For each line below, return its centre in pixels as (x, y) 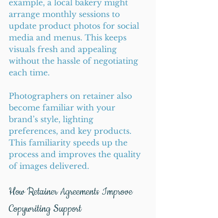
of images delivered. (49, 166)
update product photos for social (75, 26)
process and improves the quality (76, 154)
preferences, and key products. (71, 131)
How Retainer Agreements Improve (72, 192)
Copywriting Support (45, 209)
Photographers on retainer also (72, 96)
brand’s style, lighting (52, 119)
